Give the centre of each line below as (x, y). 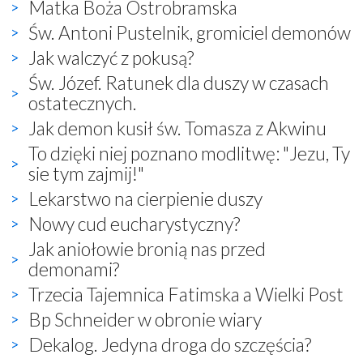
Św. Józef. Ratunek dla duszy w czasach (179, 82)
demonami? (74, 269)
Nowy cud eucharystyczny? (134, 223)
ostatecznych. (83, 102)
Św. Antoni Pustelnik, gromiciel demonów (190, 32)
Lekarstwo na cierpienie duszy (145, 198)
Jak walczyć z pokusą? (111, 57)
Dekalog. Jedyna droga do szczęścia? (170, 344)
